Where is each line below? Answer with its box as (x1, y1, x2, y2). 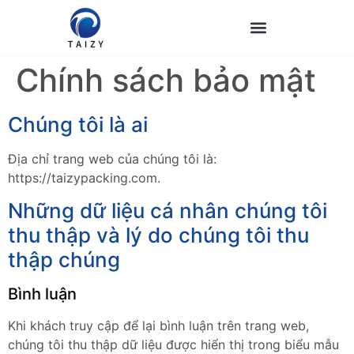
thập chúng (8, 247, 120, 273)
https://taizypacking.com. (8, 170, 160, 186)
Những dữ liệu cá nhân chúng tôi (8, 198, 327, 224)
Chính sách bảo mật (16, 61, 316, 100)
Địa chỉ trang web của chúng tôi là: (8, 151, 217, 167)
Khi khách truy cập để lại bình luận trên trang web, (8, 318, 309, 334)
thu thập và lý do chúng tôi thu (8, 223, 309, 248)
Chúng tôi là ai (8, 112, 148, 137)
